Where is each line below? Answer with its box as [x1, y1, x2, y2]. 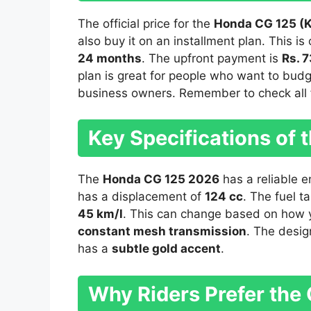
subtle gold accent [112, 242, 221, 256]
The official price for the [78, 16, 214, 31]
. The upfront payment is [142, 51, 282, 65]
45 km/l [78, 207, 123, 221]
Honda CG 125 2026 [103, 172, 219, 187]
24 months [78, 51, 142, 65]
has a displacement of [78, 190, 205, 204]
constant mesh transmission [78, 224, 246, 239]
